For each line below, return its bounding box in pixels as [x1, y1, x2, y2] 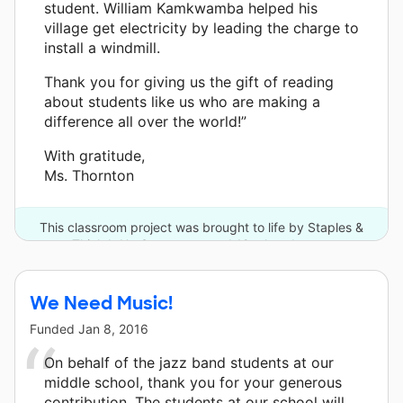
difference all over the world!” [44, 112, 246, 130]
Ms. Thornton [44, 166, 134, 184]
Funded [30, 320, 78, 336]
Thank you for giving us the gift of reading [44, 72, 334, 91]
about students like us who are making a [44, 92, 320, 111]
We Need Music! [30, 291, 173, 315]
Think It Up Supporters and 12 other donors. [72, 236, 331, 252]
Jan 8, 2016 [78, 320, 148, 336]
